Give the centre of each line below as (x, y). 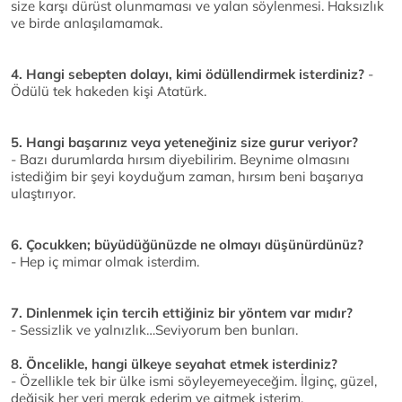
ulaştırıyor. (43, 194)
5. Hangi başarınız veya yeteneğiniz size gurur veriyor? (184, 143)
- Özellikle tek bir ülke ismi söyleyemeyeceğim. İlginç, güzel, (194, 381)
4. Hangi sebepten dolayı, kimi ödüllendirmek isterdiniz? (188, 74)
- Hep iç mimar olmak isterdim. (105, 262)
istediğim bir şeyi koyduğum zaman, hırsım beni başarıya (187, 177)
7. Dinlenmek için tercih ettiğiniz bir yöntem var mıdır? (182, 313)
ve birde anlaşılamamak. (87, 23)
